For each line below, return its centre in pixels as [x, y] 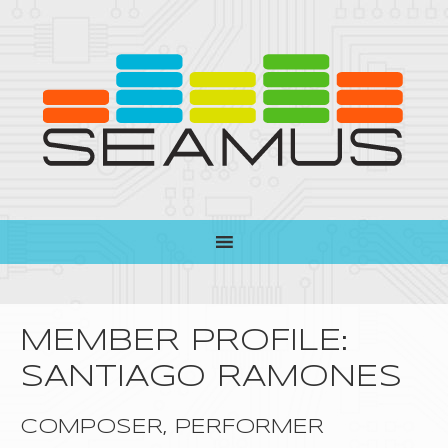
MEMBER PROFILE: [184, 341]
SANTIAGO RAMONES [211, 377]
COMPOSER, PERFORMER [172, 427]
